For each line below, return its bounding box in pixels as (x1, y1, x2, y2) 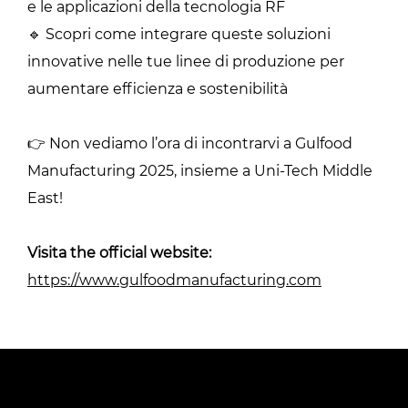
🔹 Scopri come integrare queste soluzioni (27, 25, 331, 43)
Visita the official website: (27, 243, 211, 261)
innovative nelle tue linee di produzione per (27, 52, 344, 70)
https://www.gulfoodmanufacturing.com (27, 270, 321, 289)
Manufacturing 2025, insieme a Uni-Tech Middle (27, 161, 372, 179)
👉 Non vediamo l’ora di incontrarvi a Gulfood (27, 134, 352, 152)
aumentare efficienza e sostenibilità (27, 79, 288, 97)
